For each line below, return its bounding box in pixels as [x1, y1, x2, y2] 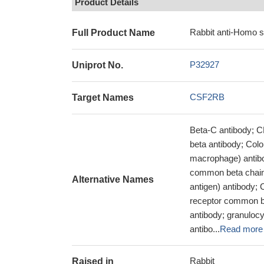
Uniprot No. [72, 60, 123, 70]
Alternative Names [72, 174, 154, 184]
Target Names [72, 93, 134, 103]
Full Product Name [72, 28, 155, 38]
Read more [220, 224, 263, 234]
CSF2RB [190, 92, 225, 102]
